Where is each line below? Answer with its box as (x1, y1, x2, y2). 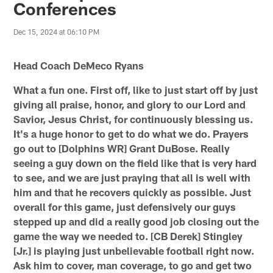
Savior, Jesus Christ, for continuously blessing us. (13, 112, 253, 125)
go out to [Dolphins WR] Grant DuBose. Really (13, 141, 230, 154)
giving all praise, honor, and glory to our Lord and (13, 97, 246, 110)
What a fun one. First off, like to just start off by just (13, 83, 258, 96)
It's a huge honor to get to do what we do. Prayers (13, 127, 249, 140)
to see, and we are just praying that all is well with (13, 171, 251, 183)
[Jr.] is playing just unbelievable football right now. (13, 244, 255, 257)
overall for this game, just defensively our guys (13, 200, 236, 213)
